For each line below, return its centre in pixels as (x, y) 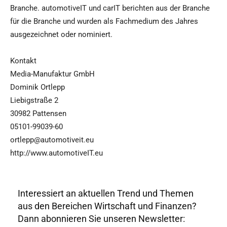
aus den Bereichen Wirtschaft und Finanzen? (107, 206)
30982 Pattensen (38, 114)
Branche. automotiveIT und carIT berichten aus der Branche (110, 8)
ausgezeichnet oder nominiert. (61, 35)
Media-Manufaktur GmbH (52, 74)
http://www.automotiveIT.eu (56, 153)
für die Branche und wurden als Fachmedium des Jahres (104, 22)
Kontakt (23, 61)
